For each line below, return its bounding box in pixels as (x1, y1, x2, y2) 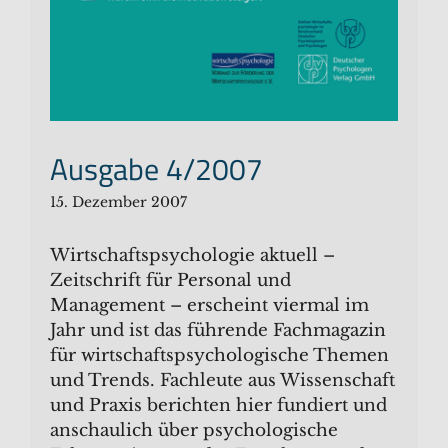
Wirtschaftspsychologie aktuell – (50, 245, 335, 267)
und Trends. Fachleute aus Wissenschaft (50, 370, 395, 392)
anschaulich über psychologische (50, 420, 338, 442)
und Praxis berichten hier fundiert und (50, 395, 387, 417)
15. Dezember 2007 (50, 193, 187, 212)
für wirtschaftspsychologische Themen (50, 345, 389, 367)
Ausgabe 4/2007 (50, 146, 263, 193)
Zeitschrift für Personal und (50, 270, 291, 292)
